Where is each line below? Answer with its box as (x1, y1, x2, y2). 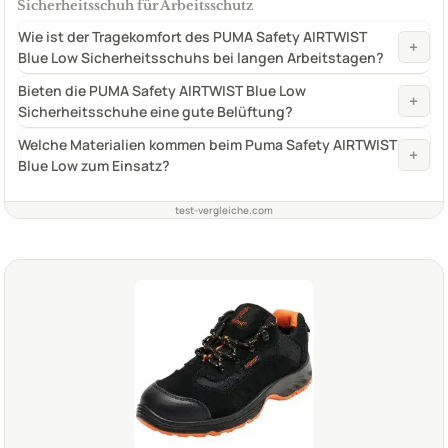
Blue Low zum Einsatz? (18, 156, 170, 176)
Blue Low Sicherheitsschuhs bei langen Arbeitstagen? (18, 48, 384, 68)
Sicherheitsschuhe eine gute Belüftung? (18, 102, 293, 122)
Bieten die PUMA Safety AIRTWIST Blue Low (18, 81, 306, 101)
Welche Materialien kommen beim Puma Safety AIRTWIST (18, 135, 397, 155)
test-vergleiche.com (175, 203, 273, 218)
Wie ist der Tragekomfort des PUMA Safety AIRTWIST (18, 27, 367, 47)
